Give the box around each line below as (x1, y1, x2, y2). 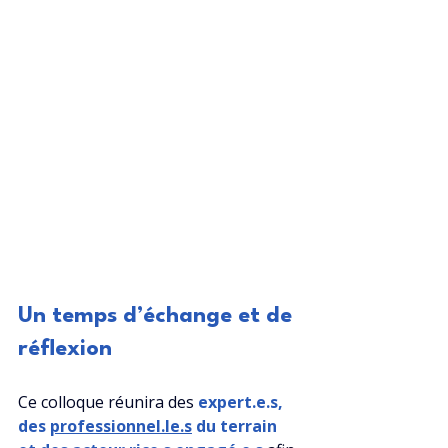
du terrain (192, 415, 281, 438)
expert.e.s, (198, 391, 287, 414)
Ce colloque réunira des (18, 391, 194, 414)
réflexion (18, 338, 112, 361)
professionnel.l (50, 415, 170, 438)
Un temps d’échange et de (18, 305, 298, 328)
